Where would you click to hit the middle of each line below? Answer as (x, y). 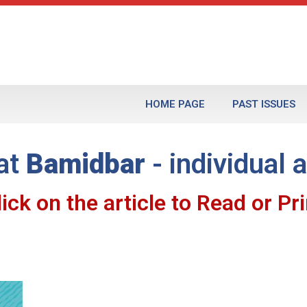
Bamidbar (85, 164)
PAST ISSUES (263, 105)
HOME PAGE (175, 105)
